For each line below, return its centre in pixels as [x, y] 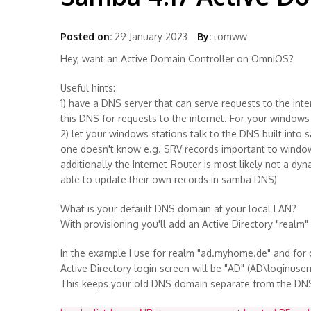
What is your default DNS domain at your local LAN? [178, 209]
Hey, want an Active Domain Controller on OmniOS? [177, 59]
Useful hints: [88, 88]
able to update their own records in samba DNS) [169, 179]
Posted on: [86, 36]
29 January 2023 [151, 36]
